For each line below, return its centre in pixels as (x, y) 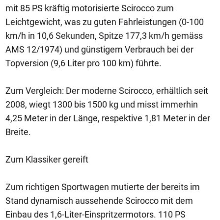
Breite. (18, 132)
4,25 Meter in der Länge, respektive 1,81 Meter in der (108, 118)
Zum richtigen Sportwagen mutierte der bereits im (103, 187)
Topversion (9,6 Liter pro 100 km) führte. (83, 63)
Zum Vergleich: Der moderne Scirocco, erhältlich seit (107, 91)
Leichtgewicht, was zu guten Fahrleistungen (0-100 (105, 22)
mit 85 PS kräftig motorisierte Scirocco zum (90, 8)
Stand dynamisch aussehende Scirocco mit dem (99, 201)
